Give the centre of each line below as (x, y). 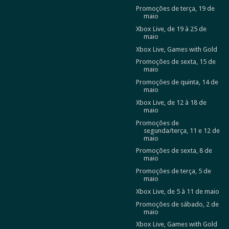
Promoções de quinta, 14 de (177, 82)
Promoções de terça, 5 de (173, 171)
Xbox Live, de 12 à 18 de (171, 102)
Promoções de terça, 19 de (175, 8)
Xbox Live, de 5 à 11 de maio (177, 191)
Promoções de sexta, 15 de (176, 62)
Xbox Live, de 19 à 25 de (171, 29)
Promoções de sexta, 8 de (174, 151)
